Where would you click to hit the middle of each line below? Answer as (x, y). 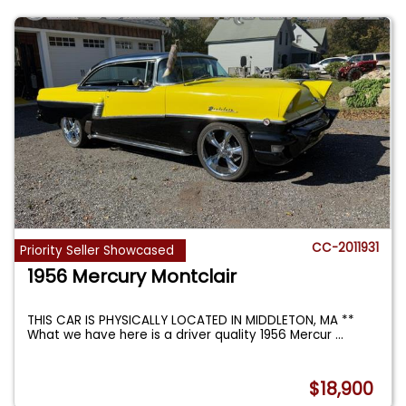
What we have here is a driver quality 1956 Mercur (182, 335)
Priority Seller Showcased (97, 251)
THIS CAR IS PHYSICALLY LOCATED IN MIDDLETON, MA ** (191, 321)
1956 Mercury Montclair (132, 277)
